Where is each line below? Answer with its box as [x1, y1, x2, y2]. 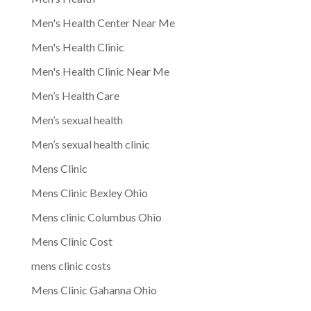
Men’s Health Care [31, 88, 119, 102]
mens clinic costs [31, 258, 111, 272]
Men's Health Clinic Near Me [31, 64, 169, 78]
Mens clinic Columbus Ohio [31, 210, 162, 224]
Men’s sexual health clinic [31, 137, 150, 151]
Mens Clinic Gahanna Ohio [31, 283, 157, 296]
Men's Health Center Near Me [31, 15, 175, 29]
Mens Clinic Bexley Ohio [31, 185, 148, 199]
